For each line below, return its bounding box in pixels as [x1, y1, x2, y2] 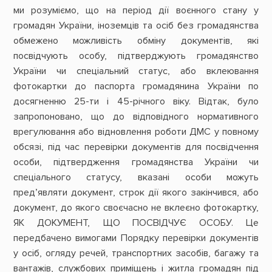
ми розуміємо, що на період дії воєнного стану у [13, 4, 259, 16]
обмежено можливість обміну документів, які [13, 34, 259, 47]
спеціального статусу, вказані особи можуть [13, 171, 259, 183]
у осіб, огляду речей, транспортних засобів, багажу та [13, 246, 259, 259]
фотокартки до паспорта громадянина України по [13, 80, 259, 92]
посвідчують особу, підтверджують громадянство [13, 49, 259, 62]
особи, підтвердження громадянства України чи [13, 155, 259, 168]
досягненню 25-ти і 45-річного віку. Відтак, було [13, 95, 259, 107]
